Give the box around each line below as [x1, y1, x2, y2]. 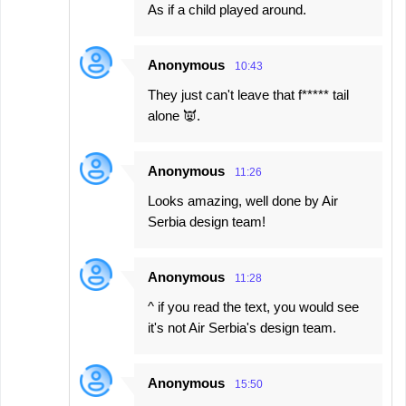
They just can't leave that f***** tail [148, 86, 349, 102]
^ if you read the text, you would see [148, 298, 359, 314]
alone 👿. [148, 107, 200, 123]
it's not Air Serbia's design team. [148, 319, 336, 335]
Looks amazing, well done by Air [148, 192, 338, 208]
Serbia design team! [148, 213, 266, 229]
